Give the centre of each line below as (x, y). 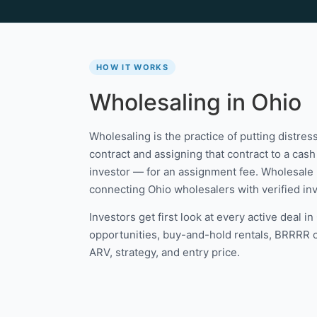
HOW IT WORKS (132, 67)
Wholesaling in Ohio (195, 102)
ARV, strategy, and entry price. (165, 252)
